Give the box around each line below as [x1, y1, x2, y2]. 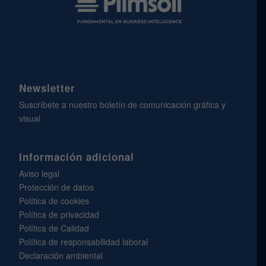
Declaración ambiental [19, 249, 103, 262]
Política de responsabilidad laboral [19, 236, 148, 248]
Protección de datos [19, 181, 94, 194]
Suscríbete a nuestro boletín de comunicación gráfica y [19, 99, 226, 111]
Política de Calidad [19, 222, 90, 235]
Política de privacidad [19, 208, 100, 221]
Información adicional [19, 150, 135, 164]
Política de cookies [19, 195, 90, 207]
